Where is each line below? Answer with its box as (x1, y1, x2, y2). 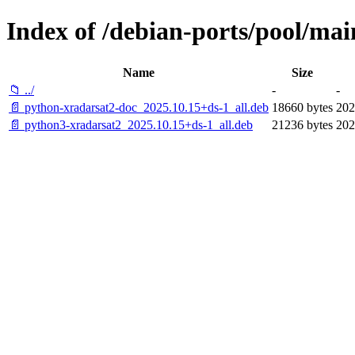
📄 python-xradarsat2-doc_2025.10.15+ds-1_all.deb (9, 100, 269, 114)
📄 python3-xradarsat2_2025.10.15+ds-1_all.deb (9, 117, 253, 132)
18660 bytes (272, 100, 333, 114)
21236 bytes (272, 117, 333, 132)
